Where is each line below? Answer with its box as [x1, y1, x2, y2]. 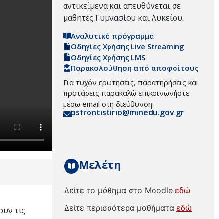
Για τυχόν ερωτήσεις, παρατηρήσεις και [63, 77, 198, 88]
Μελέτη [79, 156, 121, 172]
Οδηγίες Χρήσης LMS [71, 52, 145, 63]
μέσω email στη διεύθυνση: [63, 99, 153, 109]
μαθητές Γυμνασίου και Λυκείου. [63, 12, 184, 23]
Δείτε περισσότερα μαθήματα [64, 202, 176, 213]
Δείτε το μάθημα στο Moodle [64, 185, 175, 195]
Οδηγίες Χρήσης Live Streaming [71, 42, 184, 52]
